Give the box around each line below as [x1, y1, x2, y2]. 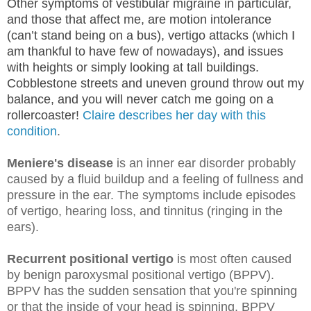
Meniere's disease [7, 156, 113, 171]
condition [7, 124, 57, 139]
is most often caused [174, 252, 292, 267]
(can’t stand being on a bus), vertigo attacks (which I [7, 28, 295, 43]
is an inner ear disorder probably [113, 156, 296, 171]
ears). [7, 220, 42, 235]
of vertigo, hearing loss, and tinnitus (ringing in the [7, 204, 283, 219]
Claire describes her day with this [83, 108, 266, 123]
